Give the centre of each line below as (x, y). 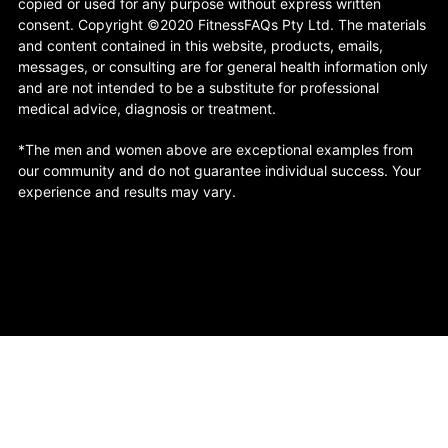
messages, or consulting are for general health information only (223, 67)
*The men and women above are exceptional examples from (215, 150)
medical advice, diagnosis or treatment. (147, 109)
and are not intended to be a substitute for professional (198, 88)
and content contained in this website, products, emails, (200, 46)
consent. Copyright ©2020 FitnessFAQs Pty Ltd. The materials (222, 25)
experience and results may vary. (127, 192)
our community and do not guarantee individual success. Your (219, 171)
